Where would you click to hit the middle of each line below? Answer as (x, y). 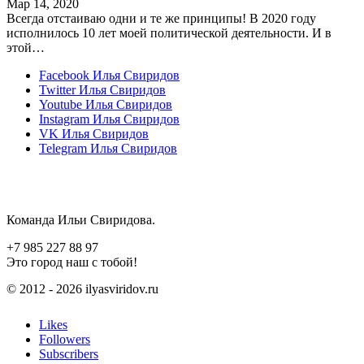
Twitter (57, 89)
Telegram (63, 148)
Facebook (64, 75)
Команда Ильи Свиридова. (81, 219)
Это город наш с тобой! (72, 262)
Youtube (61, 104)
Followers (65, 339)
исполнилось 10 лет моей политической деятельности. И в (169, 32)
